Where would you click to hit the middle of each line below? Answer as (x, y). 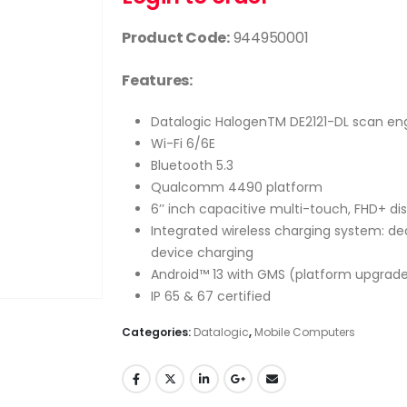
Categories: (157, 333)
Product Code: (175, 37)
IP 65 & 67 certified (210, 296)
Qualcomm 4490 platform (236, 187)
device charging (202, 252)
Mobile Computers (304, 333)
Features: (157, 80)
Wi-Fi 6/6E (183, 143)
